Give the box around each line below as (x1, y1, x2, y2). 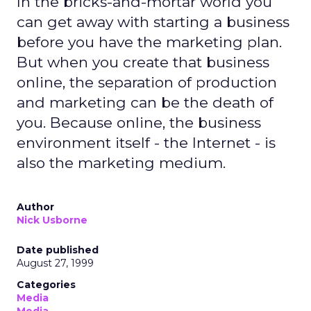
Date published (17, 244, 99, 256)
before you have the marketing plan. (17, 33, 282, 51)
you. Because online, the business (17, 114, 261, 131)
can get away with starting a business (17, 13, 289, 31)
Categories (17, 278, 76, 291)
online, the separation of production (17, 74, 277, 91)
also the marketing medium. (17, 154, 226, 171)
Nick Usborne (17, 214, 87, 226)
